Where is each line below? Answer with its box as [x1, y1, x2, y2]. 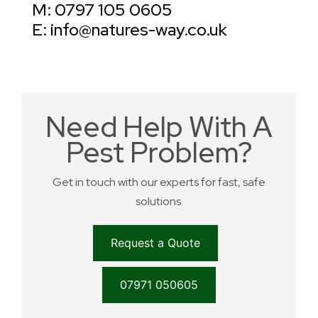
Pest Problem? [65, 133, 253, 172]
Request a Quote [111, 236, 200, 251]
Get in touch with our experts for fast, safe [53, 175, 265, 190]
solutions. [135, 194, 183, 209]
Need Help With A [45, 108, 273, 146]
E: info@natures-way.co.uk [32, 18, 227, 41]
